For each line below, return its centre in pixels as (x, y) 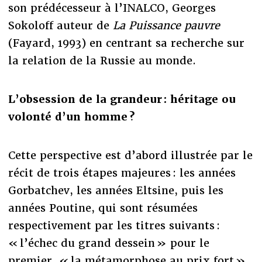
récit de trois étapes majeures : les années (122, 173)
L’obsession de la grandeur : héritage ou (122, 99)
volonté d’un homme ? (71, 117)
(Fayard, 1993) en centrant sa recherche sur (126, 43)
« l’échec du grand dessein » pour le (108, 243)
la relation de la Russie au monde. (102, 61)
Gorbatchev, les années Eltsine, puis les (116, 191)
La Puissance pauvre (166, 26)
